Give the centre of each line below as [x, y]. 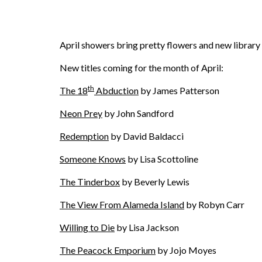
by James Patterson [179, 90]
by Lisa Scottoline [162, 158]
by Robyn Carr [214, 204]
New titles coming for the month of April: [142, 67]
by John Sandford [138, 113]
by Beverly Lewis [155, 181]
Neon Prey [81, 113]
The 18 [74, 90]
